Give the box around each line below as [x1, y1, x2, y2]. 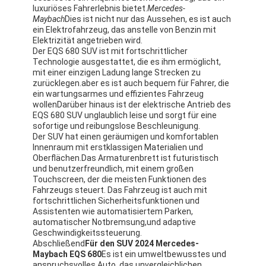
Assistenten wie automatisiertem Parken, [33, 207, 194, 217]
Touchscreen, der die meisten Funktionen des [33, 175, 207, 185]
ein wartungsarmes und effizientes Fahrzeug [33, 89, 204, 99]
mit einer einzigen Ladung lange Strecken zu [33, 68, 201, 78]
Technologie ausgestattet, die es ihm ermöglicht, [33, 57, 221, 67]
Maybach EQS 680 [33, 249, 102, 259]
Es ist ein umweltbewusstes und [102, 249, 227, 259]
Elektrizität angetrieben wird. [33, 36, 143, 46]
